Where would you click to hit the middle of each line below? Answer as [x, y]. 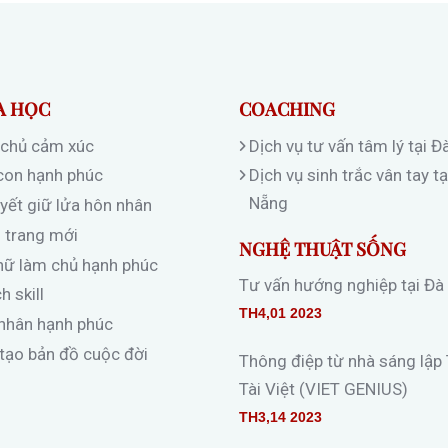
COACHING [287, 109]
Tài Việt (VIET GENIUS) [323, 388]
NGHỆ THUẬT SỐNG [322, 248]
